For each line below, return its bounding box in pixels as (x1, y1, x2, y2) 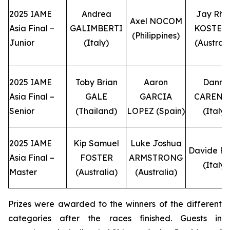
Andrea (81, 9, 111, 19)
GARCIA (140, 91, 172, 102)
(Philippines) (132, 30, 180, 41)
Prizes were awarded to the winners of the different (8, 199, 222, 209)
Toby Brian (75, 77, 118, 87)
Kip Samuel (73, 138, 119, 148)
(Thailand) (75, 106, 117, 116)
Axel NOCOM (129, 16, 182, 26)
